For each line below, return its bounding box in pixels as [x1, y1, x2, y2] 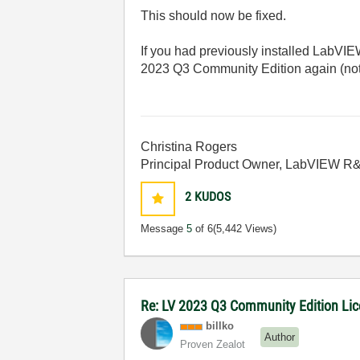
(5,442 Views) [213, 223, 277, 235]
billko [206, 320, 235, 332]
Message [141, 223, 187, 235]
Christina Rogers [141, 140, 238, 153]
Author [264, 330, 296, 343]
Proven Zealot [180, 338, 246, 350]
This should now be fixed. [141, 9, 287, 22]
